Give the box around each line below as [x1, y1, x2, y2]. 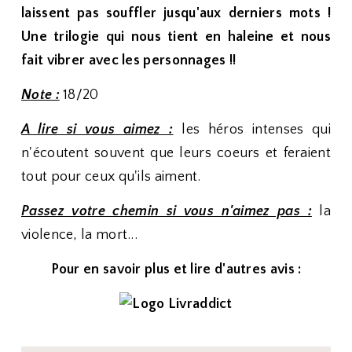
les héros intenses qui [173, 122, 331, 137]
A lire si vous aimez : [21, 122, 174, 137]
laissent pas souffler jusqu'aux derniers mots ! [21, 5, 331, 21]
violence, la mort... [21, 227, 138, 243]
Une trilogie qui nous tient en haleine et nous [21, 29, 331, 45]
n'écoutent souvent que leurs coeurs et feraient [21, 145, 331, 161]
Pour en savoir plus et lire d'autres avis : [50, 262, 302, 277]
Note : [21, 87, 60, 103]
